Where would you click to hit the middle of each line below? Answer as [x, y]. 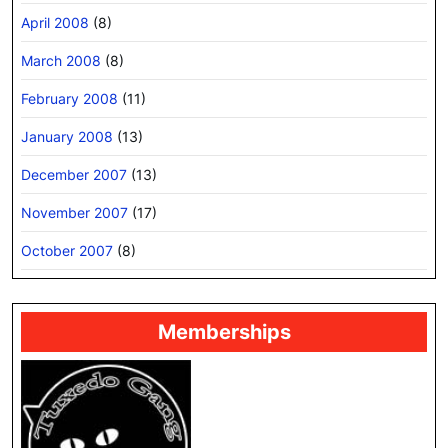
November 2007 [74, 212]
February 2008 [69, 98]
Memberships [224, 331]
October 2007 [67, 250]
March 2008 [61, 60]
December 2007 [74, 174]
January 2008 [67, 136]
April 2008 [55, 22]
